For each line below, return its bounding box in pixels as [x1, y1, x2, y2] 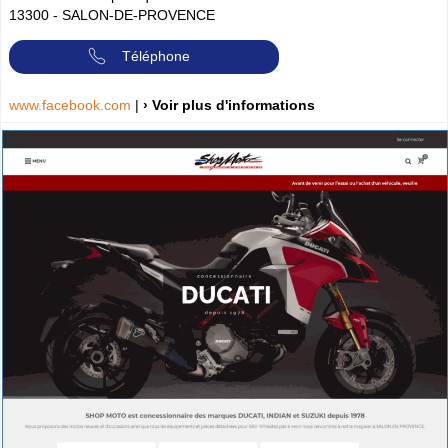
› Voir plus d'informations [143, 96, 315, 113]
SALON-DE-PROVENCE [62, 7, 215, 24]
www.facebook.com [9, 96, 135, 113]
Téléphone [122, 47, 190, 64]
